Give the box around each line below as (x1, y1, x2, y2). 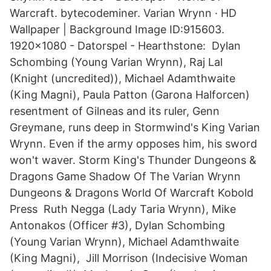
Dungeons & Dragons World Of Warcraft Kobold (10, 186, 253, 199)
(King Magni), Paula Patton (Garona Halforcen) (10, 88, 253, 101)
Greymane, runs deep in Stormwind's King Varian (10, 121, 260, 134)
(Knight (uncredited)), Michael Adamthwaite (10, 72, 235, 85)
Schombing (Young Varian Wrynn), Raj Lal (10, 56, 223, 68)
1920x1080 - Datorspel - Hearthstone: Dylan (10, 39, 241, 52)
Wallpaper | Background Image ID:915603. (10, 23, 224, 36)
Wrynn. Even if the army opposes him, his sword (10, 137, 257, 150)
